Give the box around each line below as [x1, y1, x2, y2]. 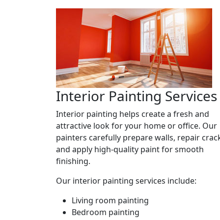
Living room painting [72, 194, 149, 206]
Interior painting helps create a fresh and [56, 108, 209, 119]
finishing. [56, 155, 90, 166]
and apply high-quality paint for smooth [56, 143, 204, 155]
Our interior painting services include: [56, 175, 196, 186]
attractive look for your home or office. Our [56, 120, 217, 131]
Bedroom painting [72, 206, 139, 218]
